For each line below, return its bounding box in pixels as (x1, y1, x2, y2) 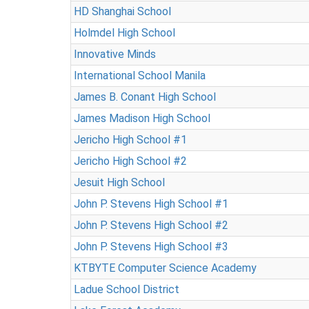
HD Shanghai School (74, 5, 171, 18)
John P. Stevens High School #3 (74, 240, 228, 253)
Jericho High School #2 (74, 154, 187, 168)
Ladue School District (74, 283, 179, 296)
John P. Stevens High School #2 (74, 219, 228, 232)
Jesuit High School (74, 176, 165, 189)
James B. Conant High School (74, 90, 216, 103)
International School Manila (74, 69, 206, 82)
